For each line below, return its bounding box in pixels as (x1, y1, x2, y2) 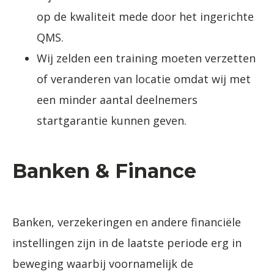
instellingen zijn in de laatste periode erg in (12, 235, 242, 250)
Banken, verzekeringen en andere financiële (12, 214, 241, 229)
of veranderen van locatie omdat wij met (37, 71, 251, 86)
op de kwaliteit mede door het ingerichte (37, 9, 254, 24)
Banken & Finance (12, 158, 196, 183)
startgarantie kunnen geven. (37, 113, 187, 128)
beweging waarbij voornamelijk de (12, 256, 193, 271)
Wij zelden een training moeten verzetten (37, 50, 256, 65)
